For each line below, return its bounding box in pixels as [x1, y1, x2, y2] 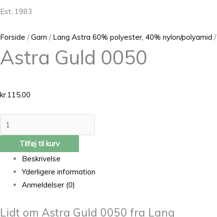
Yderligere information [22, 167, 95, 177]
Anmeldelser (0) [22, 180, 75, 190]
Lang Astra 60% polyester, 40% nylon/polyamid [53, 32, 212, 42]
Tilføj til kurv [19, 139, 60, 149]
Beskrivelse [22, 154, 61, 164]
